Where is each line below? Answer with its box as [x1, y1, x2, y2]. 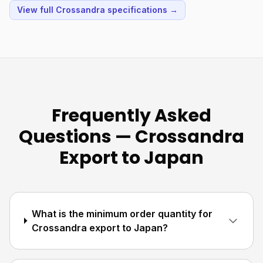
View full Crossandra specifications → [17, 5, 178, 15]
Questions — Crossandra [19, 124, 244, 149]
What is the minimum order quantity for [31, 208, 213, 220]
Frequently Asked [52, 103, 211, 128]
